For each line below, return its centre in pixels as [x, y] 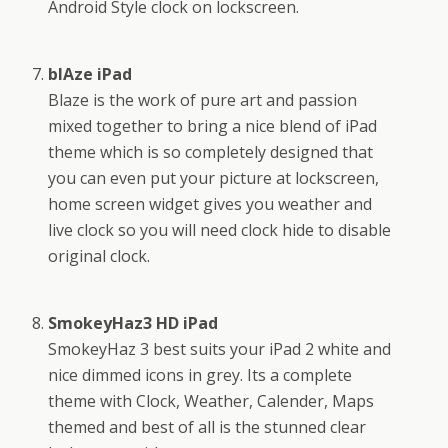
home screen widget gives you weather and [210, 204]
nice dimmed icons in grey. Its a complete [200, 375]
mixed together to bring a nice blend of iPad [213, 126]
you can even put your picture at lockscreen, [214, 178]
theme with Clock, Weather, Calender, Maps [211, 401]
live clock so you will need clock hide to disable [220, 230]
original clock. [99, 256]
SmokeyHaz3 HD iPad [133, 323]
